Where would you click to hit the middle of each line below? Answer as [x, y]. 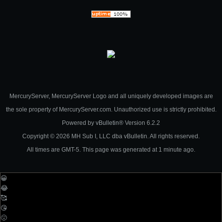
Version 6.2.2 [142, 123]
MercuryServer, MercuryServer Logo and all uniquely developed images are [111, 96]
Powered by [79, 123]
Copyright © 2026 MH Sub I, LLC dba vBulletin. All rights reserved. [111, 136]
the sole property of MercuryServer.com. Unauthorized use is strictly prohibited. [111, 110]
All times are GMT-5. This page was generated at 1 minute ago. [111, 150]
